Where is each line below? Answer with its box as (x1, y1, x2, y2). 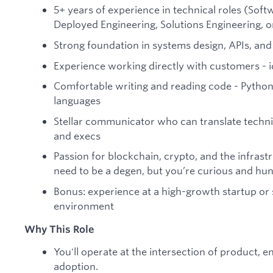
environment (54, 199, 114, 212)
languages (54, 94, 101, 107)
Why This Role (24, 222, 94, 235)
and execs (54, 129, 101, 142)
